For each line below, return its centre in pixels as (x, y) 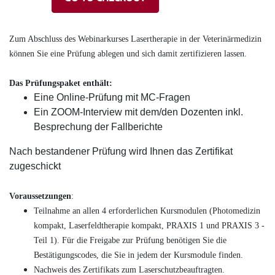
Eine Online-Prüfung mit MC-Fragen (112, 97)
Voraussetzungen (40, 196)
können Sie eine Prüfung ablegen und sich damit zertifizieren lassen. (128, 54)
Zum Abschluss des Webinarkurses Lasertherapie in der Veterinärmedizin (135, 39)
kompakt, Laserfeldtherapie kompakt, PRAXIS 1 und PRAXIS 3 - (149, 226)
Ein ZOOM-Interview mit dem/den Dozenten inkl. (138, 112)
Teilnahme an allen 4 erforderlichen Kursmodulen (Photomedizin (147, 211)
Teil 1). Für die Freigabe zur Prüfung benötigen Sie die (130, 240)
